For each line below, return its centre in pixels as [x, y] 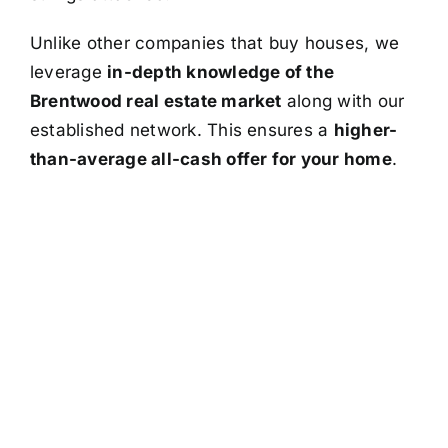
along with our [343, 100]
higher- [365, 129]
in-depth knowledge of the [221, 71]
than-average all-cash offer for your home [210, 158]
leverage [68, 71]
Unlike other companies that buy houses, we [214, 42]
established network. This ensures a [181, 129]
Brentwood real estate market [155, 100]
